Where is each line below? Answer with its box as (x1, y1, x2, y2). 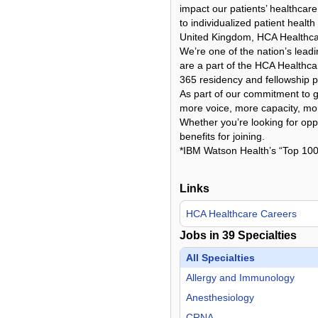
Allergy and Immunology (186, 272, 295, 283)
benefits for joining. (180, 131, 265, 142)
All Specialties (186, 252, 255, 263)
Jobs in (180, 229, 222, 241)
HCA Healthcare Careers (186, 208, 297, 219)
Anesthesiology (186, 292, 254, 303)
